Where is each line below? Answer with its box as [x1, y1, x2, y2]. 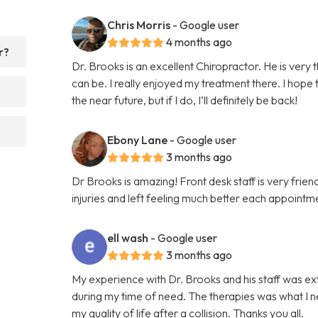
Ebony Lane [107, 132, 168, 147]
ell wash [107, 230, 149, 245]
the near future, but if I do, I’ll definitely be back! [72, 92, 298, 107]
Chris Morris [107, 17, 171, 32]
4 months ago [166, 34, 233, 49]
